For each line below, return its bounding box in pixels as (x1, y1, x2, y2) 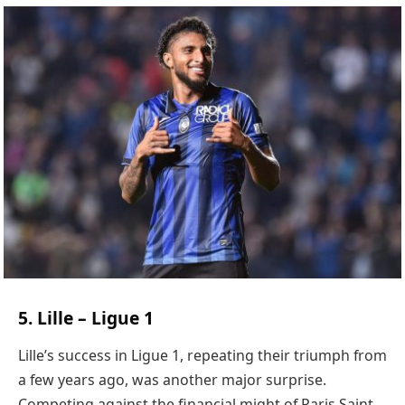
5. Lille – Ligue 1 (18, 306, 154, 331)
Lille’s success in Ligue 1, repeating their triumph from (18, 345, 387, 366)
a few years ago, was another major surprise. (18, 370, 326, 391)
